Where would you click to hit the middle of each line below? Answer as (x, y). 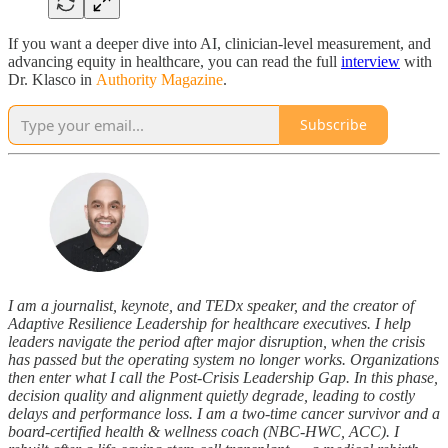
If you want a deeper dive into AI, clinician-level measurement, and (219, 43)
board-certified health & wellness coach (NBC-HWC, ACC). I (203, 431)
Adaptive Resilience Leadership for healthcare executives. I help (209, 323)
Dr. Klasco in (52, 79)
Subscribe (333, 125)
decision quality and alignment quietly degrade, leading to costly (211, 395)
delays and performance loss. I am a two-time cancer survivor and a (224, 413)
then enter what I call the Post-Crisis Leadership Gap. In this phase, (223, 377)
